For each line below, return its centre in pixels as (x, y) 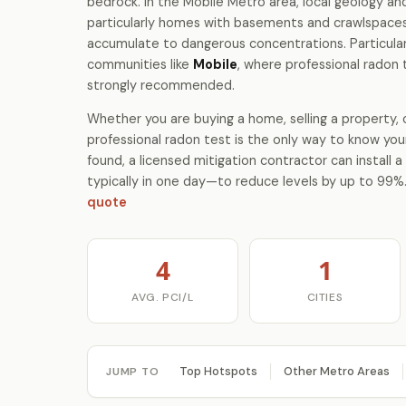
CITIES (325, 297)
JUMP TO (133, 371)
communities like (140, 64)
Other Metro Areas (336, 371)
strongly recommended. (161, 85)
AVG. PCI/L (163, 297)
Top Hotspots (218, 371)
